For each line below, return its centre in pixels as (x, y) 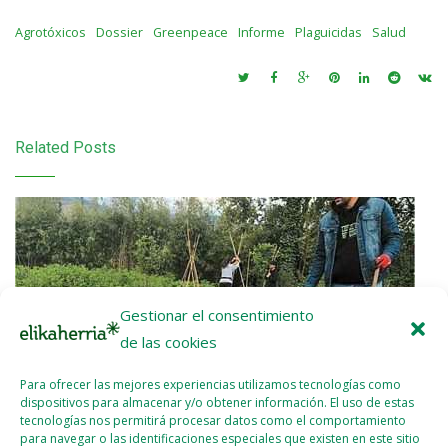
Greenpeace (190, 32)
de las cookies (168, 342)
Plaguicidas (328, 32)
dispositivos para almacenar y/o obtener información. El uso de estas (217, 402)
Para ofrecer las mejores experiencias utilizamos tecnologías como (210, 384)
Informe (261, 32)
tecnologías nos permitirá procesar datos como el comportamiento (213, 420)
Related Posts (65, 147)
